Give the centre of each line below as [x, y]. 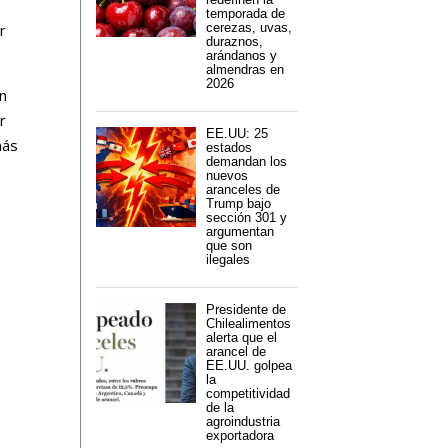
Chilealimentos [248, 324]
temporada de [245, 14]
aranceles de [242, 190]
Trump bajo [238, 204]
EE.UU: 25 [236, 134]
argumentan [239, 232]
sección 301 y [246, 218]
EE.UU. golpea [248, 366]
